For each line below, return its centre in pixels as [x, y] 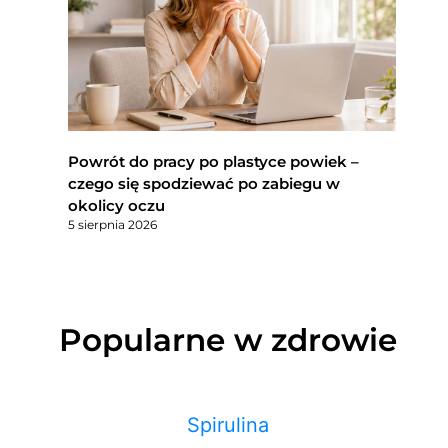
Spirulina [228, 424]
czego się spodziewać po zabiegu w [204, 183]
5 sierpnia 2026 [113, 224]
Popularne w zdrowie [228, 339]
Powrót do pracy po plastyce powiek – [214, 161]
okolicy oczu [117, 205]
